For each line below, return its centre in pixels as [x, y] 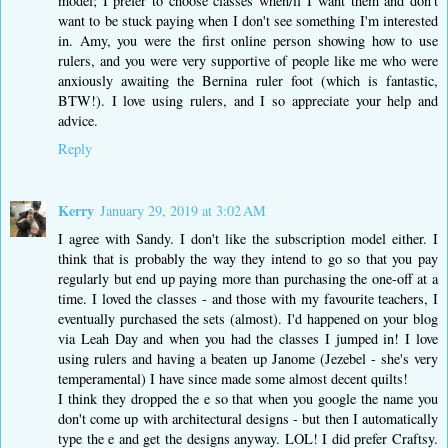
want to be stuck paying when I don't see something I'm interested [248, 20]
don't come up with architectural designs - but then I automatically [248, 418]
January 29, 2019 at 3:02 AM [183, 210]
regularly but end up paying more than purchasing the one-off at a [248, 278]
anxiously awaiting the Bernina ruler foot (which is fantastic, [248, 80]
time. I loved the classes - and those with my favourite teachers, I [248, 298]
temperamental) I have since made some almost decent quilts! [233, 378]
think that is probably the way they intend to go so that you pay [248, 258]
